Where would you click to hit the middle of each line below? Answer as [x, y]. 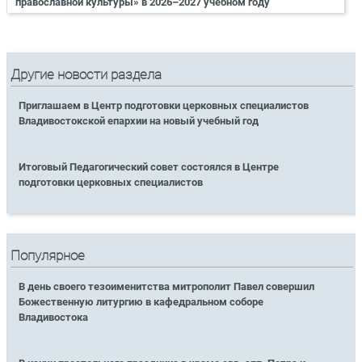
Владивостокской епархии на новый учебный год [139, 121]
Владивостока [54, 317]
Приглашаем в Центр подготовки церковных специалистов [164, 106]
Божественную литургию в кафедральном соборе [141, 301]
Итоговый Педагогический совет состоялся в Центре [149, 167]
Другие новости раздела [86, 75]
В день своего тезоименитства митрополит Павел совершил [167, 286]
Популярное [48, 255]
